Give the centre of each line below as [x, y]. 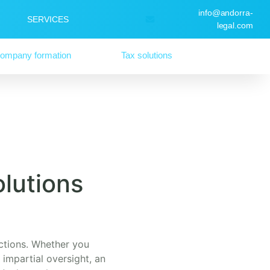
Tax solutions [146, 55]
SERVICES [48, 19]
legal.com [235, 25]
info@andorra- [226, 13]
